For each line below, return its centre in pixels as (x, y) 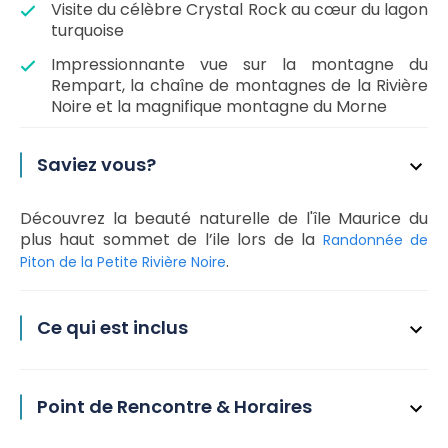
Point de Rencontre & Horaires (174, 406)
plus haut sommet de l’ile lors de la (171, 239)
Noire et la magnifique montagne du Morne (219, 106)
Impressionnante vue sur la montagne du (239, 64)
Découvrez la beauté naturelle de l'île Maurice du (224, 218)
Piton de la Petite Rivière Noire (123, 262)
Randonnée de (375, 240)
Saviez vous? (96, 164)
